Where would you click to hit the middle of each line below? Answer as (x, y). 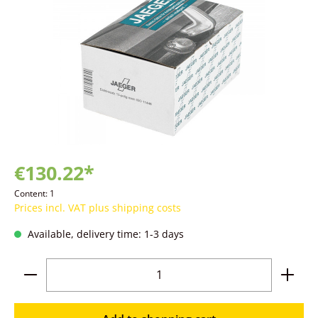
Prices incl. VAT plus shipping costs (98, 208)
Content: (32, 193)
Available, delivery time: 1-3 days (104, 234)
